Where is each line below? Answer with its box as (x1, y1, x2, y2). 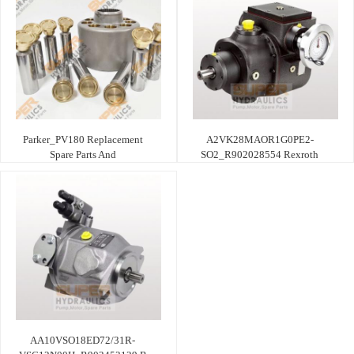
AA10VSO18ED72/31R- (30, 333, 135, 346)
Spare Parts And (49, 148, 116, 160)
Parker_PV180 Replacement (22, 133, 143, 145)
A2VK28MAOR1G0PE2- (205, 133, 314, 145)
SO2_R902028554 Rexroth (201, 148, 318, 160)
